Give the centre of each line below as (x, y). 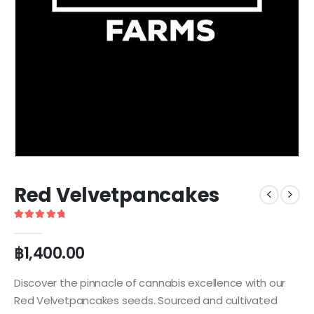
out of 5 (38, 227)
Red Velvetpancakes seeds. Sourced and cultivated (146, 301)
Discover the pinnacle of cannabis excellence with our (150, 283)
